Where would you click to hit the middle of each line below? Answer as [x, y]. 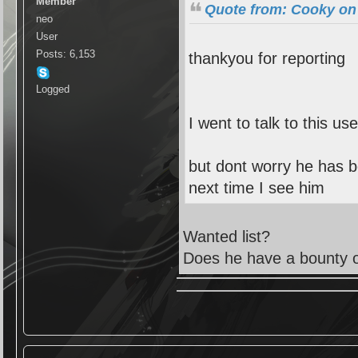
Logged [53, 89]
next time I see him [257, 188]
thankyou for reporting [267, 59]
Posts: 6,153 [66, 54]
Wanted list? [227, 237]
